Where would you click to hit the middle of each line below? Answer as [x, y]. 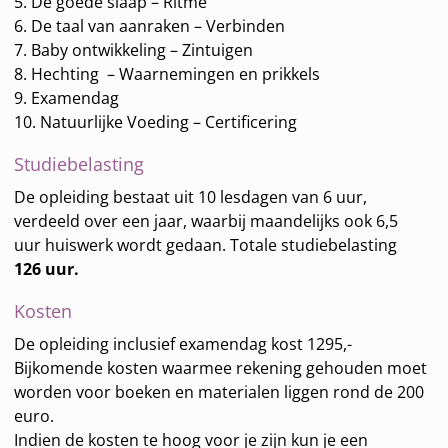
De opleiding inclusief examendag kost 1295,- [183, 344]
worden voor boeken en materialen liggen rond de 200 [219, 392]
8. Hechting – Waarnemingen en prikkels [167, 74]
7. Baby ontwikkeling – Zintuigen [134, 50]
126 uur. [47, 269]
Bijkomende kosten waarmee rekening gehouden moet [221, 368]
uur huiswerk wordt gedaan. [120, 245]
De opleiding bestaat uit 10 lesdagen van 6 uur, [191, 197]
